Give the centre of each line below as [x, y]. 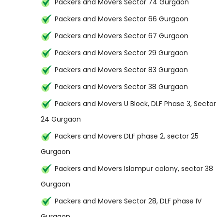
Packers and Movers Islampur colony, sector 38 [134, 169]
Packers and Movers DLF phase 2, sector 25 [127, 136]
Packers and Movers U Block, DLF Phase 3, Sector [135, 104]
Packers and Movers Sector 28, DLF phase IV [128, 201]
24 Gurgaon [61, 119]
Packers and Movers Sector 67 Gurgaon [122, 36]
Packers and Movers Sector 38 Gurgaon [121, 87]
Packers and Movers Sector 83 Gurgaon [121, 70]
